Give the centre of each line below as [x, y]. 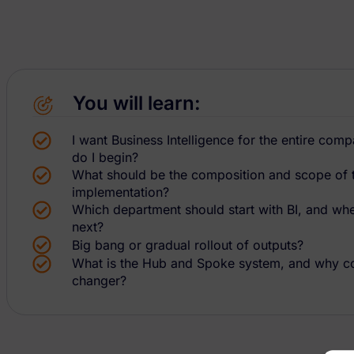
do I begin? [105, 158]
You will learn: [137, 103]
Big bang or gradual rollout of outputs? [188, 245]
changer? [99, 281]
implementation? [121, 192]
